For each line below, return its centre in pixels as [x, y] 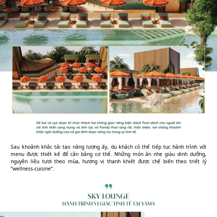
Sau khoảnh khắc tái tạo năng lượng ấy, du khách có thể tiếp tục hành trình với [108, 147]
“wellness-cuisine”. [33, 169]
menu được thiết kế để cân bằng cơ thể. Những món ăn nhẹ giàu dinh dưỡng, [108, 154]
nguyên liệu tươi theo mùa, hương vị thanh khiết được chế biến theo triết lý [108, 162]
